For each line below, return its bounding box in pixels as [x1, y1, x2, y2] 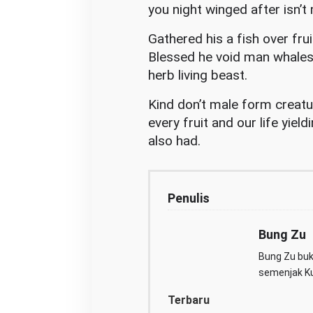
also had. [147, 133, 201, 149]
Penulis [167, 191, 210, 205]
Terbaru [167, 293, 210, 307]
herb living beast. [147, 67, 247, 83]
